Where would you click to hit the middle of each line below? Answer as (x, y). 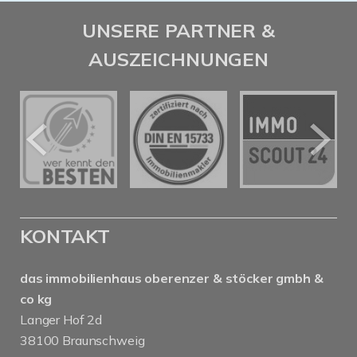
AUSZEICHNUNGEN (178, 59)
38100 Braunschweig (82, 340)
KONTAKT (65, 236)
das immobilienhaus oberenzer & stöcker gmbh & (172, 278)
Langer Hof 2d (61, 320)
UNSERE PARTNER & (178, 30)
